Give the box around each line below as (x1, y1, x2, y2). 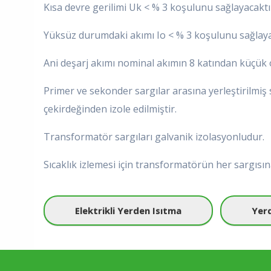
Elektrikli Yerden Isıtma (75, 204, 181, 217)
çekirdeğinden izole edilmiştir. (44, 102, 177, 116)
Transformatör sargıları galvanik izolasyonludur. (44, 129, 264, 143)
